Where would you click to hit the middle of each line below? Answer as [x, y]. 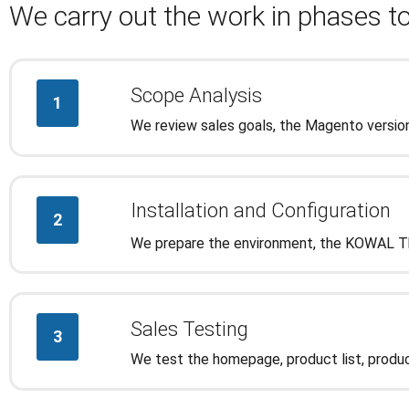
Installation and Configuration [260, 210]
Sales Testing [189, 329]
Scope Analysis [196, 95]
